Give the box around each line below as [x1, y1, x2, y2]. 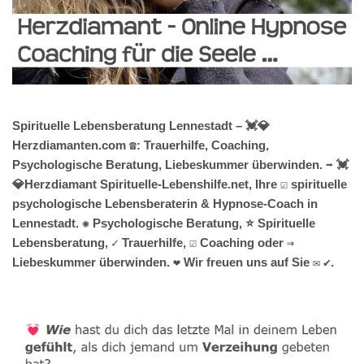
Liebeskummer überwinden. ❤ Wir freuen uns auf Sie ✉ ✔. [12, 254, 334, 269]
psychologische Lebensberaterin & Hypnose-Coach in [12, 196, 318, 210]
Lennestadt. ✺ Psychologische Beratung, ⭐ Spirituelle [12, 215, 315, 230]
